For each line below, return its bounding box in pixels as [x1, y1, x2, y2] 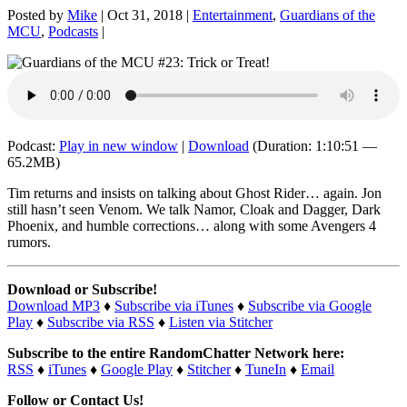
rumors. [7, 233, 51, 250]
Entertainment [193, 6, 273, 23]
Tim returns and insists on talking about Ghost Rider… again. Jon [7, 184, 382, 201]
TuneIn [245, 361, 286, 377]
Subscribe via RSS [47, 313, 154, 330]
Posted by [7, 6, 67, 23]
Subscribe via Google [248, 297, 372, 313]
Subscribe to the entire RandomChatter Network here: [7, 344, 344, 361]
